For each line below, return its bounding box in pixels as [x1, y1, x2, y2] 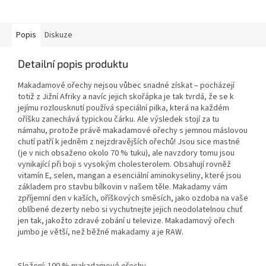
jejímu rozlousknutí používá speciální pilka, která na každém [18, 102, 229, 115]
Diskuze [45, 29, 72, 42]
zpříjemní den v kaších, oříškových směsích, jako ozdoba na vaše [18, 192, 248, 205]
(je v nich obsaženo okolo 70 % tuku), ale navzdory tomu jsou [18, 147, 235, 160]
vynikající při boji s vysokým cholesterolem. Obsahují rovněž [18, 159, 231, 171]
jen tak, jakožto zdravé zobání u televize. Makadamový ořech [18, 215, 235, 227]
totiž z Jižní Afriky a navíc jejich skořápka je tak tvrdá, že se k [18, 91, 234, 103]
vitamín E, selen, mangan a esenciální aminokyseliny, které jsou [18, 170, 241, 182]
